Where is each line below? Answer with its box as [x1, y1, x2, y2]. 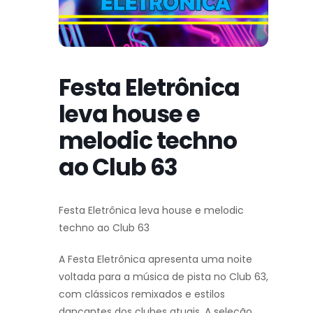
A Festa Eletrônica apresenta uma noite [59, 252, 252, 266]
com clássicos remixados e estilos [59, 286, 225, 301]
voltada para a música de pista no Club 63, [59, 269, 268, 284]
